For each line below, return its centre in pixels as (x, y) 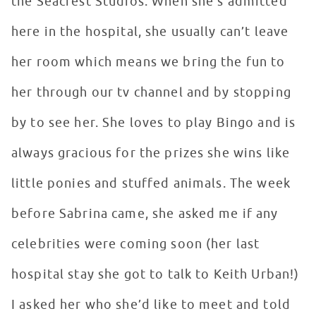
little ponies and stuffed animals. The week (151, 184)
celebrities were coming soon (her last (136, 244)
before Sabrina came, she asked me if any (145, 214)
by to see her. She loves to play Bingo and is (154, 123)
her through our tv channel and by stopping (151, 93)
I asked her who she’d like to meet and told (151, 305)
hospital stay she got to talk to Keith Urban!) (156, 275)
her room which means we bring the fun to (148, 62)
